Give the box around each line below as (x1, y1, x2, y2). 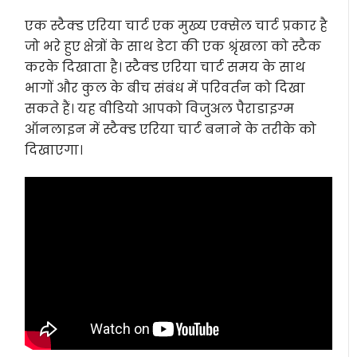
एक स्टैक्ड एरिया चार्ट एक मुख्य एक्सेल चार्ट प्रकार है (25, 17, 328, 35)
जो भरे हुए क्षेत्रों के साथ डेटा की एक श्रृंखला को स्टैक (25, 37, 322, 56)
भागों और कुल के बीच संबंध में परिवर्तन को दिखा (25, 79, 306, 97)
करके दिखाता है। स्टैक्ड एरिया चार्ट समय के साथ (25, 58, 306, 76)
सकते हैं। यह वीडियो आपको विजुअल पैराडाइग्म (25, 100, 295, 118)
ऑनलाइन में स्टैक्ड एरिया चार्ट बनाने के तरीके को (25, 120, 317, 139)
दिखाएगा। (25, 141, 84, 159)
